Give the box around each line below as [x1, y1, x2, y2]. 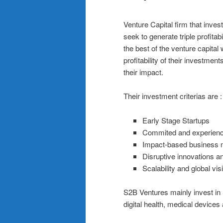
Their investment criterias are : [123, 91, 222, 102]
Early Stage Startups [142, 114, 210, 125]
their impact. [123, 66, 163, 77]
